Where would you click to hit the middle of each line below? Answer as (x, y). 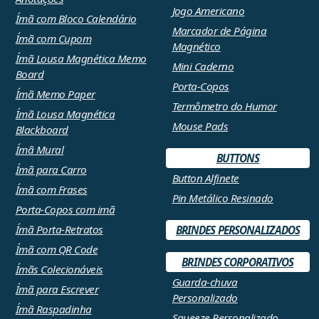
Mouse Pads (200, 126)
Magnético (196, 47)
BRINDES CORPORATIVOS (238, 262)
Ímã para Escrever (57, 289)
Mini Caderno (203, 67)
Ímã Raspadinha (53, 309)
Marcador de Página (219, 31)
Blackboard (42, 130)
